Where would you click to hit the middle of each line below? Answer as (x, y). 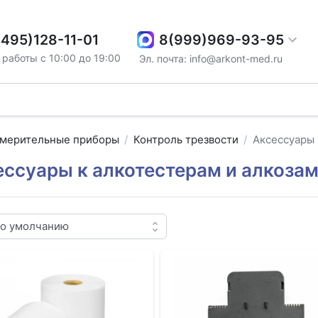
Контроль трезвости (186, 140)
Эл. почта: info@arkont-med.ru (211, 58)
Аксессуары (283, 140)
